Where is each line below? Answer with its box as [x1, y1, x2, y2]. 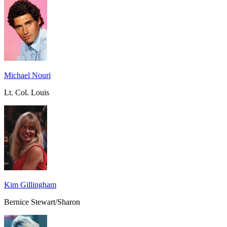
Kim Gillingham [4, 180, 56, 189]
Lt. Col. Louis [4, 88, 49, 97]
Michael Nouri [4, 70, 51, 80]
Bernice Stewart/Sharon [4, 197, 80, 206]
